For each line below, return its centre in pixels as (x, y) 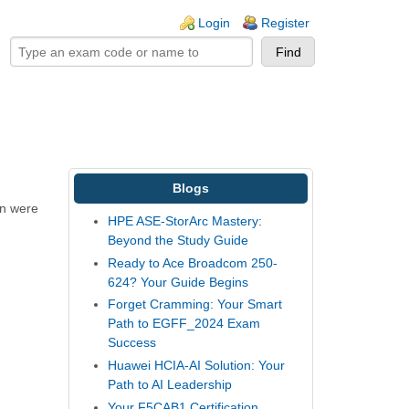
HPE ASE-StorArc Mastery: (185, 221)
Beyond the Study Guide (178, 241)
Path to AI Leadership (170, 384)
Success (132, 343)
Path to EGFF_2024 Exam (184, 324)
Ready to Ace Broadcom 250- (193, 262)
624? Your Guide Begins (178, 282)
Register (285, 23)
